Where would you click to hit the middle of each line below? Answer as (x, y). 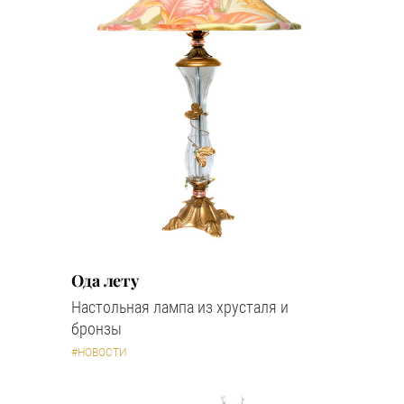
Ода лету (106, 280)
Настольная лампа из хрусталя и (180, 307)
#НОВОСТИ (99, 352)
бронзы (96, 328)
